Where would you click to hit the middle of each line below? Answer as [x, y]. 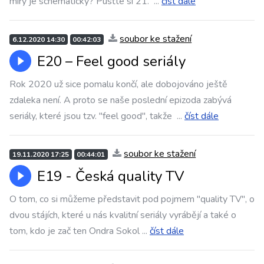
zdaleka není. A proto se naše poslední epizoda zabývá [121, 100]
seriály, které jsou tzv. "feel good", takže [92, 116]
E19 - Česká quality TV [111, 176]
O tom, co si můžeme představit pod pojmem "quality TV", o [132, 199]
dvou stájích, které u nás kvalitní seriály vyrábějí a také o [123, 215]
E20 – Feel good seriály [111, 61]
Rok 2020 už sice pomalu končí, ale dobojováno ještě [118, 84]
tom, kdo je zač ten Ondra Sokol [75, 231]
